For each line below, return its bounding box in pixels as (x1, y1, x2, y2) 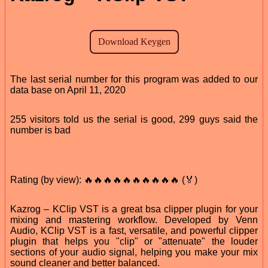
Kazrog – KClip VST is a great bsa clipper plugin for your (10, 203, 258, 214)
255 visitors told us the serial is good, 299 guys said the (10, 114, 258, 124)
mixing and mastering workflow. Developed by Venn (10, 214, 258, 225)
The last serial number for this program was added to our (10, 74, 258, 84)
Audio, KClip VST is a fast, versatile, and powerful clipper (10, 225, 258, 236)
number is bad (10, 124, 71, 135)
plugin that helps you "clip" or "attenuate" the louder (10, 236, 258, 246)
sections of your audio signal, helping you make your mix (10, 246, 258, 257)
